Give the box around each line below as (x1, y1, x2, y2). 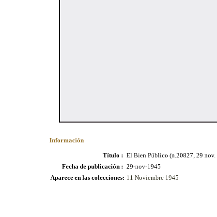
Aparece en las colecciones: (50, 174, 124, 181)
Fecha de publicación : (62, 163, 124, 170)
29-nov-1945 (126, 163, 161, 170)
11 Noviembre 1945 (126, 174, 179, 181)
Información (49, 137, 84, 144)
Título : (103, 152, 124, 159)
